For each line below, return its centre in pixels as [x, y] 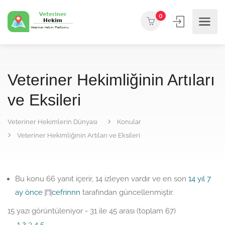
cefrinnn [66, 192]
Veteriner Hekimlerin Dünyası [52, 122]
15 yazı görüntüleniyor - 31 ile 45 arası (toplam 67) [92, 211]
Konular [129, 122]
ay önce [29, 192]
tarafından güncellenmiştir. [127, 192]
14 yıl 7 [200, 179]
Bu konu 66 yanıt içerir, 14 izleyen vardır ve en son [102, 179]
